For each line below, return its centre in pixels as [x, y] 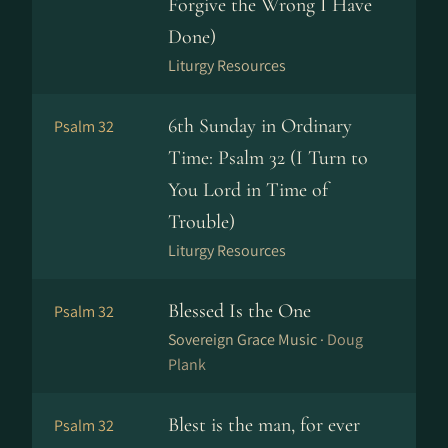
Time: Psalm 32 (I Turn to [268, 158]
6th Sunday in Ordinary [260, 126]
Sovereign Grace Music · [247, 339]
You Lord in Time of [248, 190]
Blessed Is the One [239, 311]
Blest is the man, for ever [264, 425]
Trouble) [201, 222]
